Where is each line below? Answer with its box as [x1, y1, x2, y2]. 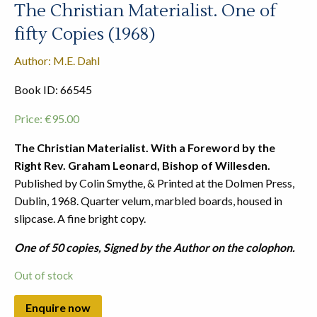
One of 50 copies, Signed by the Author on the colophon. [14, 241, 295, 255]
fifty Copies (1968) [14, 23, 155, 46]
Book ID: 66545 [14, 83, 92, 97]
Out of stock [14, 269, 73, 282]
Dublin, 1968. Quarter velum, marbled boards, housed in [14, 194, 282, 208]
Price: [14, 112, 45, 126]
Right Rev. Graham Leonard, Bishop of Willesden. [14, 158, 270, 173]
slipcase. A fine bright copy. [14, 212, 146, 226]
